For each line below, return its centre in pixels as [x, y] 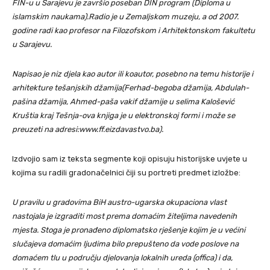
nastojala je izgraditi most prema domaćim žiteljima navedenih [124, 216]
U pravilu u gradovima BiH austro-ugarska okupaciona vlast [119, 202]
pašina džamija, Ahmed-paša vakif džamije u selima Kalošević [123, 102]
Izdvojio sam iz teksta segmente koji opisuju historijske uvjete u [130, 159]
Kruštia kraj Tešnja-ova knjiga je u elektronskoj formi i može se [124, 115]
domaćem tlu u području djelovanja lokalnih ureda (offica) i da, [122, 258]
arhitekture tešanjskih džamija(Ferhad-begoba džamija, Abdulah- [130, 88]
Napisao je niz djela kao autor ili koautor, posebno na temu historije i [133, 74]
